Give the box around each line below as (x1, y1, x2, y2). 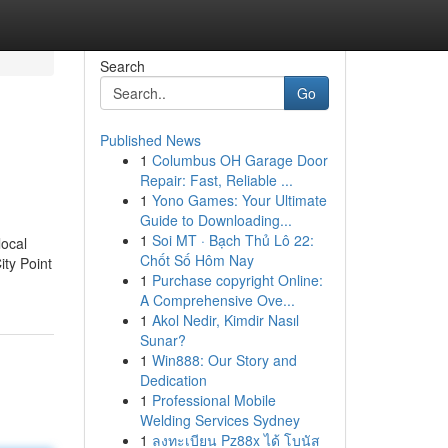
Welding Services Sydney (139, 410, 300, 430)
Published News (99, 130, 201, 150)
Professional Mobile (151, 390, 276, 410)
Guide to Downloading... (139, 210, 292, 230)
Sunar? (139, 330, 186, 350)
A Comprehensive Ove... (139, 290, 295, 310)
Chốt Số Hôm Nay (139, 250, 254, 270)
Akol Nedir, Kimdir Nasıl (151, 310, 299, 330)
